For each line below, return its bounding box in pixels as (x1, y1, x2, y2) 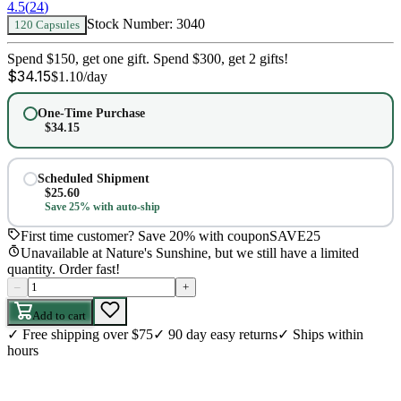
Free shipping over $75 (22, 327, 153, 343)
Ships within (293, 327, 363, 343)
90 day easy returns (168, 327, 277, 343)
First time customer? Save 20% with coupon (21, 228, 269, 244)
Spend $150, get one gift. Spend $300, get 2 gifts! (7, 51, 288, 67)
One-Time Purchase (37, 106, 145, 120)
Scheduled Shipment (37, 171, 149, 185)
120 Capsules (14, 18, 80, 32)
